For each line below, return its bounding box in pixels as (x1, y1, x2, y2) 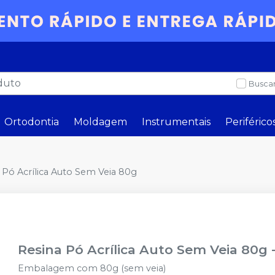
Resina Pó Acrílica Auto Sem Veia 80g (18, 242, 268, 257)
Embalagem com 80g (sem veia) (18, 263, 166, 274)
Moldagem (74, 116, 127, 128)
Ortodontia (4, 116, 59, 128)
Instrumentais (142, 116, 211, 128)
